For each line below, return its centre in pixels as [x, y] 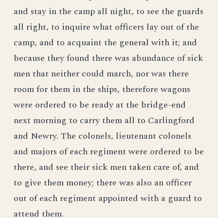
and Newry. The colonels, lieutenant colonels [102, 136]
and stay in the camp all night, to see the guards [109, 11]
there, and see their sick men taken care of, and [106, 167]
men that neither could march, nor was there [101, 74]
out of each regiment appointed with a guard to [108, 198]
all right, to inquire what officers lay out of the [106, 27]
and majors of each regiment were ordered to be [109, 152]
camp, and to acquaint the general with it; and [105, 43]
